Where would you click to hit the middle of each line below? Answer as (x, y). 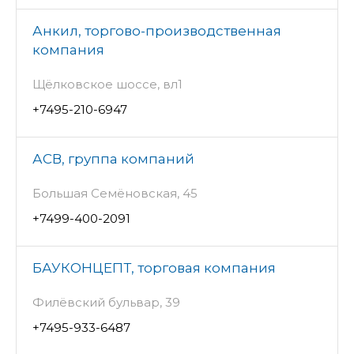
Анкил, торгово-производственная (157, 30)
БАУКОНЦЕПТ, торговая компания (154, 267)
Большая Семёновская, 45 (115, 193)
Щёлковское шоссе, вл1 (107, 84)
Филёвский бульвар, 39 (106, 302)
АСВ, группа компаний (113, 158)
